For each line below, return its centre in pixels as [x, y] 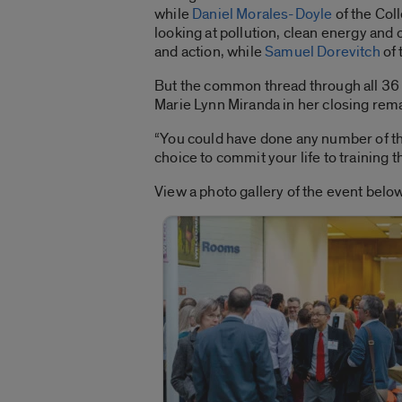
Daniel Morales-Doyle [262, 14]
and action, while [210, 52]
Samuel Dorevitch [323, 52]
